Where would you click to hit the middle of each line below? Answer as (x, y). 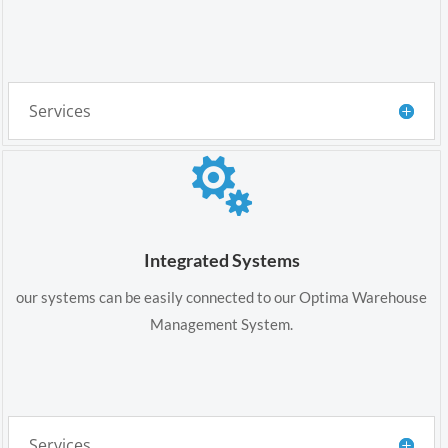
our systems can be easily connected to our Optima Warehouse (222, 296)
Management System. (222, 323)
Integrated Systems (221, 259)
